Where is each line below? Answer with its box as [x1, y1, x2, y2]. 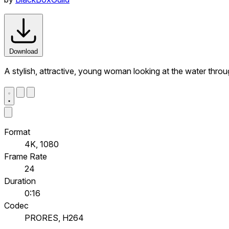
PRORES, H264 [25, 212, 84, 223]
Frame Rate [4, 151, 47, 162]
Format [4, 126, 30, 137]
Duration [4, 175, 36, 186]
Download [9, 47, 38, 55]
